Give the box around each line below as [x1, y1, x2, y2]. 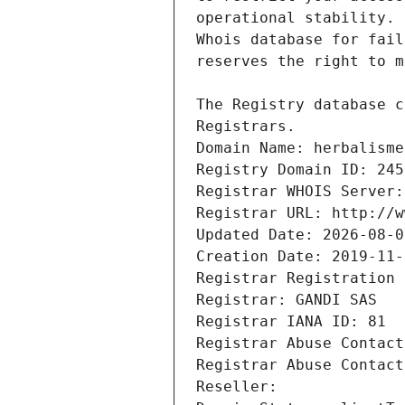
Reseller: [196, 378, 287, 396]
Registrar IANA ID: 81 [196, 313, 386, 331]
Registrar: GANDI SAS [196, 291, 377, 309]
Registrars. [196, 118, 296, 136]
